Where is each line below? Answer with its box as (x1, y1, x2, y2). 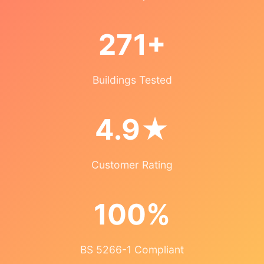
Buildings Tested (92, 74, 172, 87)
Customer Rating (91, 159, 173, 171)
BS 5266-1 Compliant (80, 243, 184, 256)
